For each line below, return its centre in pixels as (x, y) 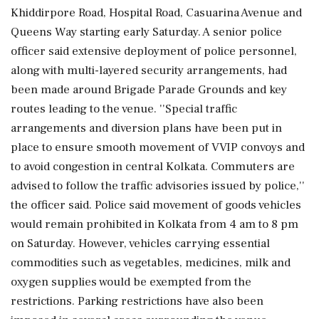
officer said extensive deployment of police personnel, (154, 51)
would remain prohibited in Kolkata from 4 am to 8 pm (155, 224)
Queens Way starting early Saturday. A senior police (146, 32)
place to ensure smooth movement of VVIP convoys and (158, 147)
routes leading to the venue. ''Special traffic (124, 109)
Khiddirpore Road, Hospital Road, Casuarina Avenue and (156, 12)
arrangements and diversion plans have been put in (146, 128)
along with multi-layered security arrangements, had (149, 70)
